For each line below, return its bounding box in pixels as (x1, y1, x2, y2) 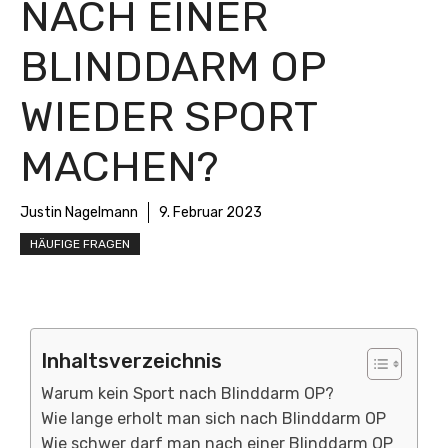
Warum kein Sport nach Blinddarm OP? (41, 384, 334, 403)
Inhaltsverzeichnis (41, 349, 222, 373)
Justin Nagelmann (20, 204, 138, 221)
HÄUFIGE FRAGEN (30, 237, 130, 251)
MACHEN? (20, 142, 218, 192)
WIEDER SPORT (20, 92, 317, 142)
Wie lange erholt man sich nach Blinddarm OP (41, 409, 386, 428)
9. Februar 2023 (159, 204, 262, 221)
